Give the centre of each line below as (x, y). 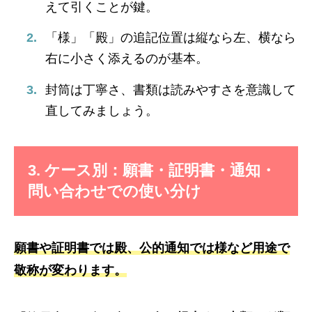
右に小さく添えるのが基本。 (127, 59)
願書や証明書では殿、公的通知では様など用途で (152, 248)
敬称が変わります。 (70, 270)
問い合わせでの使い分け (115, 191)
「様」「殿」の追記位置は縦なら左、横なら (171, 38)
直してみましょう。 (102, 110)
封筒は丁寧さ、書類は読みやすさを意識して (171, 89)
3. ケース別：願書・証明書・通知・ (152, 170)
